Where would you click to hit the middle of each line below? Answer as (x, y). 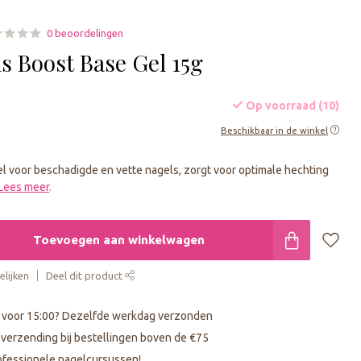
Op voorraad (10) (291, 105)
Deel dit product (86, 275)
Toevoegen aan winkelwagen (118, 239)
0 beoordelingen (85, 33)
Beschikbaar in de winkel (274, 130)
